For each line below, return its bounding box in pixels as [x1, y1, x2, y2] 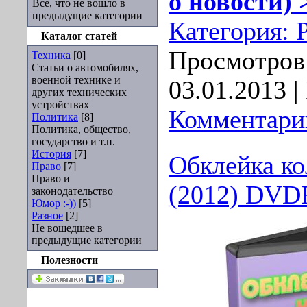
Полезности [41, 254, 98, 266]
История [32, 148, 71, 160]
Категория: [169, 17, 296, 45]
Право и [32, 173, 70, 184]
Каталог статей [41, 30, 117, 42]
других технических [32, 86, 127, 98]
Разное [32, 210, 63, 221]
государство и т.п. [32, 136, 115, 147]
